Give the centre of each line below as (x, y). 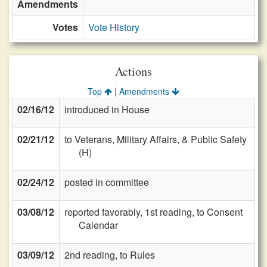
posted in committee (107, 182)
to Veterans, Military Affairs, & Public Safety (156, 139)
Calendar (98, 225)
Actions (133, 71)
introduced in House (107, 109)
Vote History (114, 27)
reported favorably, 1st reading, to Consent (153, 212)
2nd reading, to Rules (110, 255)
